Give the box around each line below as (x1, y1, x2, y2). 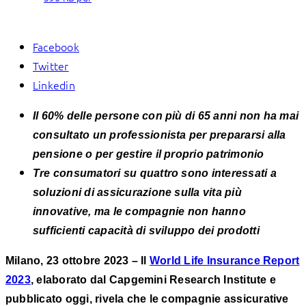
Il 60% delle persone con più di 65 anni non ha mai (33, 109, 298, 122)
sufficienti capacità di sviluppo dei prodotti (33, 224, 260, 236)
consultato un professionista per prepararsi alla (33, 128, 286, 141)
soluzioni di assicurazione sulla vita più (33, 186, 242, 198)
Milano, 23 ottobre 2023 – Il (5, 254, 150, 266)
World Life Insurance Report (149, 254, 300, 266)
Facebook (33, 38, 79, 54)
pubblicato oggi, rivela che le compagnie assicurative (5, 292, 289, 305)
